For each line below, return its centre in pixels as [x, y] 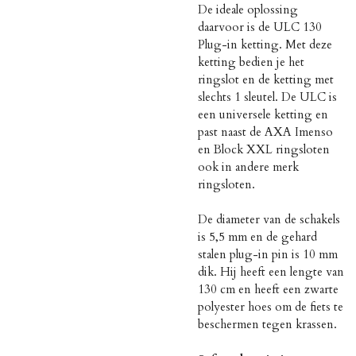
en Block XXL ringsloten [264, 150]
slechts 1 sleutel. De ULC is [267, 97]
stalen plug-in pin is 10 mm [268, 255]
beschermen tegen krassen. [267, 325]
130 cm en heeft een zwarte [268, 290]
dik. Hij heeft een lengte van [271, 272]
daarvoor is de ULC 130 [260, 27]
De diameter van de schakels [269, 220]
